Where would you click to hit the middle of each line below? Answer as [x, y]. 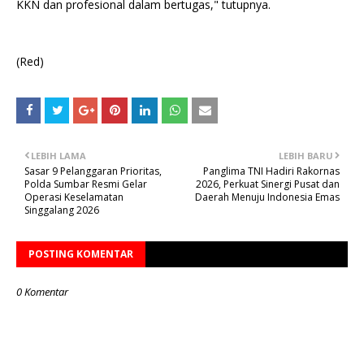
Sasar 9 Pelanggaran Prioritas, [93, 171]
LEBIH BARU [306, 155]
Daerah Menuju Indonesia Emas [267, 197]
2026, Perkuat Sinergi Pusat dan [268, 184]
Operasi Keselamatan [74, 197]
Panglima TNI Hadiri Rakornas [271, 171]
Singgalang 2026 [62, 210]
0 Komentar [42, 291]
